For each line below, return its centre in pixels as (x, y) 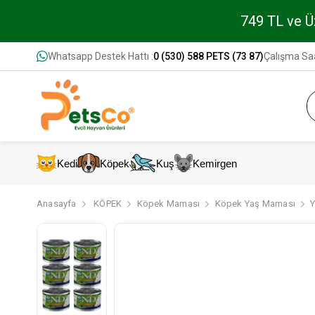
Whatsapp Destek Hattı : (101, 56)
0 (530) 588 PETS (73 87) (208, 56)
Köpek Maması (168, 204)
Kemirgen (215, 163)
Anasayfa (57, 204)
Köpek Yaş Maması (255, 204)
